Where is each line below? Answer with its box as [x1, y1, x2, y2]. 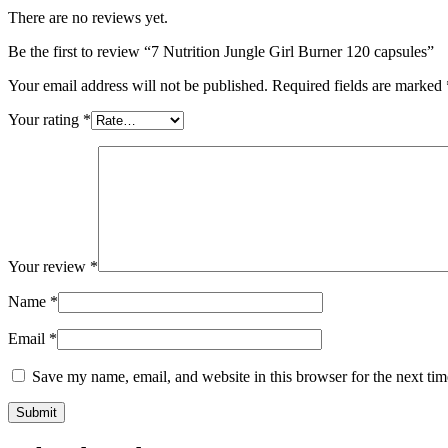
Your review [8, 257, 90, 275]
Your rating [8, 110, 83, 128]
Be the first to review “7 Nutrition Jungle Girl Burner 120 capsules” [8, 42, 434, 60]
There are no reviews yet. [8, 8, 168, 26]
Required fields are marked [272, 76, 446, 94]
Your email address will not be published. [8, 76, 268, 94]
